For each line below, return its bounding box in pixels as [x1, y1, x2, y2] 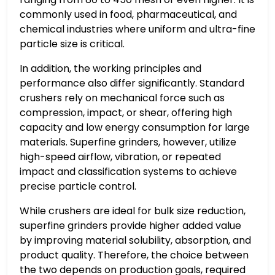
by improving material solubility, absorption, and [20, 233, 251, 247]
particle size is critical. [20, 36, 125, 51]
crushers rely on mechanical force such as [20, 90, 225, 105]
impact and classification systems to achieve [20, 164, 237, 179]
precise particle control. [20, 179, 136, 193]
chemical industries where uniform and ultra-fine [20, 21, 255, 36]
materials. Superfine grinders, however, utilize [20, 134, 236, 149]
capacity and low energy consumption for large [20, 120, 250, 134]
